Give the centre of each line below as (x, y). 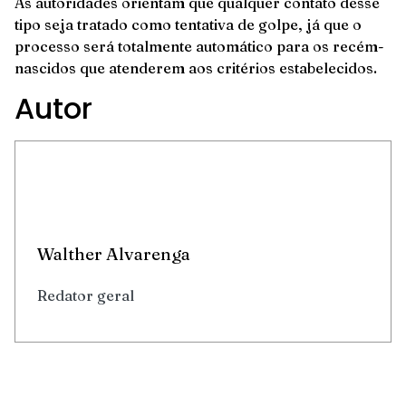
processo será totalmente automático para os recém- (199, 47)
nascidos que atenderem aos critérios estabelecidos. (196, 68)
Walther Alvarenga (114, 254)
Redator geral (86, 296)
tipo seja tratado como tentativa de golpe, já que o (188, 25)
